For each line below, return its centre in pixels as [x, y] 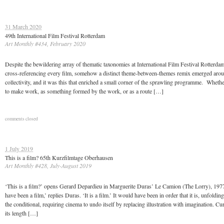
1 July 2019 [19, 148]
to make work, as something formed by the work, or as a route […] [84, 91]
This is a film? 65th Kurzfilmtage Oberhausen [59, 157]
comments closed [21, 119]
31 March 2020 [23, 26]
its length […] [21, 213]
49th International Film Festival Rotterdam [55, 35]
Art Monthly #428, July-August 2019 [48, 165]
